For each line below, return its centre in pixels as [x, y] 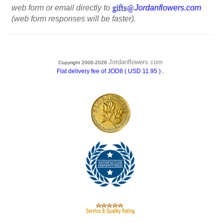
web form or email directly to [62, 8]
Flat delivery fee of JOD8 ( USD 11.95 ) [109, 71]
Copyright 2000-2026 [83, 62]
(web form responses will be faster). [74, 19]
